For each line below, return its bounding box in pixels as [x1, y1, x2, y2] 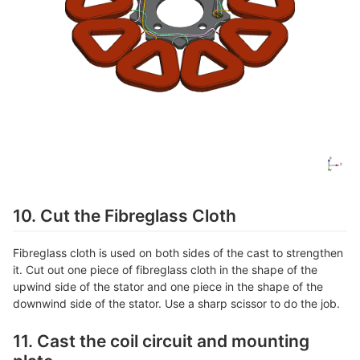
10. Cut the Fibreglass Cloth [13, 205, 236, 226]
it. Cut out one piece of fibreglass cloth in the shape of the [13, 262, 317, 276]
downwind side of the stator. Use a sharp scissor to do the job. [13, 296, 340, 310]
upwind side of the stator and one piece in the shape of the [13, 279, 323, 293]
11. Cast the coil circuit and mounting [13, 330, 309, 351]
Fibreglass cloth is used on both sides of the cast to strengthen [13, 245, 343, 260]
